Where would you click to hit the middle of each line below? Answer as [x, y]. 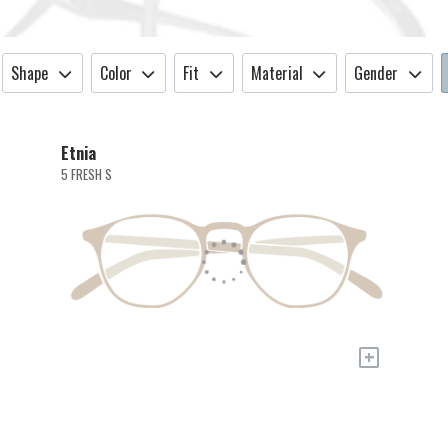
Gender [376, 73]
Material [276, 73]
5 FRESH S [86, 174]
